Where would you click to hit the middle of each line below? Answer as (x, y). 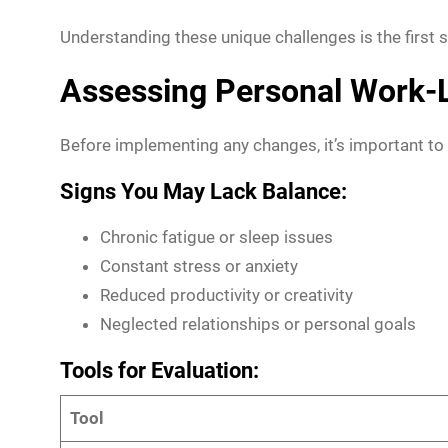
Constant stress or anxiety (199, 265)
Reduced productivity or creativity (226, 294)
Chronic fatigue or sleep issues (216, 236)
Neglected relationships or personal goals (258, 323)
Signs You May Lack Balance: (203, 191)
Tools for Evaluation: (159, 370)
